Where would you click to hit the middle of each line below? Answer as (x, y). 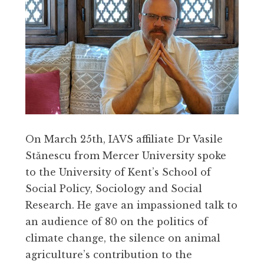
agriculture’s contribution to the (109, 255)
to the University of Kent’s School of (118, 172)
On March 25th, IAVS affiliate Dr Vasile (124, 139)
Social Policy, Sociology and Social (114, 189)
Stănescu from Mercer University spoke (126, 156)
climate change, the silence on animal (123, 238)
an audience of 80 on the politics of (117, 222)
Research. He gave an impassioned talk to (131, 205)
